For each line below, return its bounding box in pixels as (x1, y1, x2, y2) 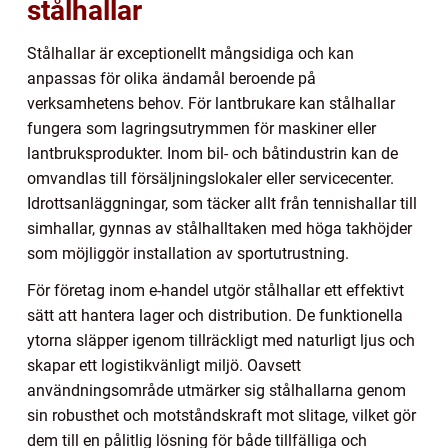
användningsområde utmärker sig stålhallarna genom (27, 380, 406, 400)
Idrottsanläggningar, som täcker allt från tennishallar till (27, 193, 417, 213)
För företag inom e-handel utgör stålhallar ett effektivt (27, 280, 404, 300)
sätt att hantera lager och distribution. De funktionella (27, 305, 403, 325)
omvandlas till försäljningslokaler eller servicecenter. (27, 168, 394, 188)
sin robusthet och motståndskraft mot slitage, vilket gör (27, 405, 416, 425)
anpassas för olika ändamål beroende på (27, 68, 316, 88)
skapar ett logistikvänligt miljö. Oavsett (27, 355, 301, 375)
